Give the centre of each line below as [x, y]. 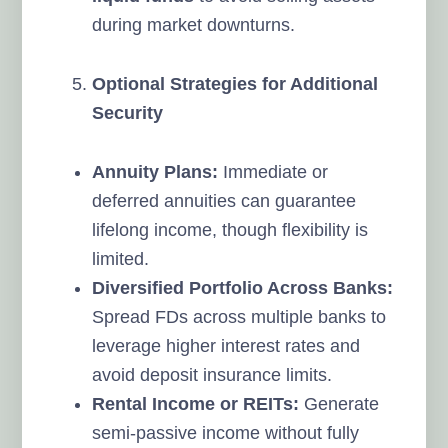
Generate [339, 403]
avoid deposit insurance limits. [212, 374]
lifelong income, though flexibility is [230, 229]
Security [128, 112]
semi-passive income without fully [226, 432]
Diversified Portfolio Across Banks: [243, 287]
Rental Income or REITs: [196, 403]
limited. [121, 258]
